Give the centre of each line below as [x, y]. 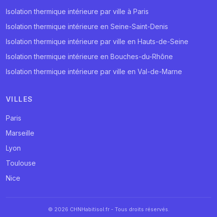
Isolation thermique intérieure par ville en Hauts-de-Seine [97, 41]
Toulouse [21, 163]
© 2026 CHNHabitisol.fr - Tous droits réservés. [108, 209]
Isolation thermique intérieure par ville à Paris [77, 11]
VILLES [20, 99]
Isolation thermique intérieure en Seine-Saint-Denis [87, 26]
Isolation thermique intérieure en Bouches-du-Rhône [89, 56]
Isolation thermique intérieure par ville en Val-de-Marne [94, 71]
